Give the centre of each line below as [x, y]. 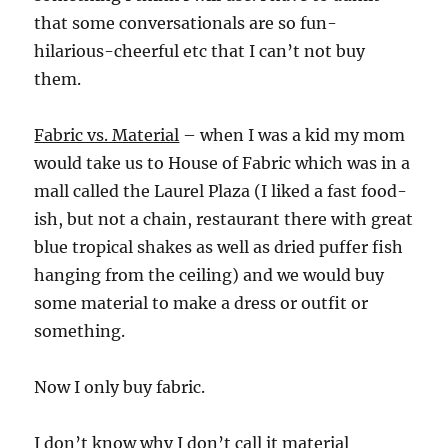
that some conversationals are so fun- [186, 23]
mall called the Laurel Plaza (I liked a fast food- [221, 191]
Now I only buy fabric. [120, 387]
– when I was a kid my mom [292, 135]
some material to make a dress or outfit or [201, 303]
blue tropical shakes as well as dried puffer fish [219, 247]
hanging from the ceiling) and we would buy [209, 275]
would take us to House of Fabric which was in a [222, 163]
